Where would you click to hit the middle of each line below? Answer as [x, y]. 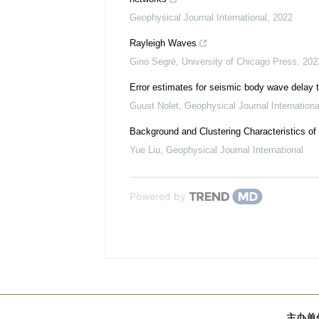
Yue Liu [145, 150]
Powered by [158, 196]
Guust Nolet [154, 106]
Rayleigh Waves [163, 43]
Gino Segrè [153, 62]
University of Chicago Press [239, 62]
